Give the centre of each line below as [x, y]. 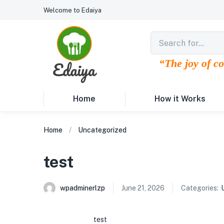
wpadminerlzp [82, 188]
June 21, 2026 [143, 188]
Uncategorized [102, 130]
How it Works [180, 99]
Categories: [200, 188]
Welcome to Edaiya [72, 10]
